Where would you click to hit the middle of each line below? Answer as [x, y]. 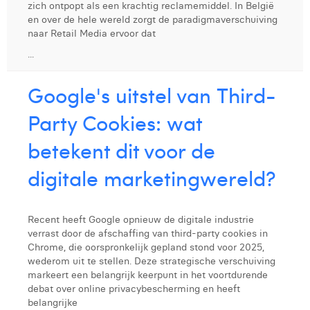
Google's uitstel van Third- [152, 94]
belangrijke [53, 302]
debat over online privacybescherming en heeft [134, 289]
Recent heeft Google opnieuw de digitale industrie [141, 219]
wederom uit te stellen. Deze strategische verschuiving [152, 261]
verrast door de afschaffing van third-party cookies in [148, 233]
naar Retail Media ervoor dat [92, 33]
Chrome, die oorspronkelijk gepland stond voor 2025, [146, 247]
